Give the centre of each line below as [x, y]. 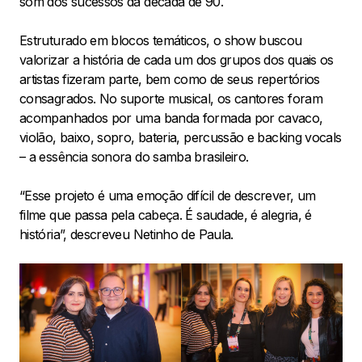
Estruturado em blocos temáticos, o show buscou [161, 40]
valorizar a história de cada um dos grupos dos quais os [177, 59]
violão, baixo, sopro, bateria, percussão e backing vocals [181, 137]
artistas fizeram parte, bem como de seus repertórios [170, 79]
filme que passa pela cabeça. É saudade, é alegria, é [166, 215]
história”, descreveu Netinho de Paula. [126, 234]
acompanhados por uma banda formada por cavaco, [171, 118]
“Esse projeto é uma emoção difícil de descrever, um [168, 195]
